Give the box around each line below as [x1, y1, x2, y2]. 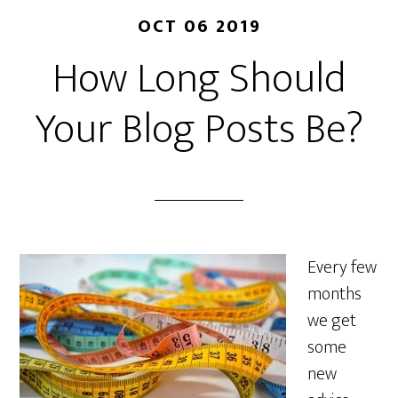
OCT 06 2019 [137, 12, 261, 42]
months [307, 279, 362, 309]
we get [307, 306, 357, 336]
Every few [307, 252, 378, 283]
